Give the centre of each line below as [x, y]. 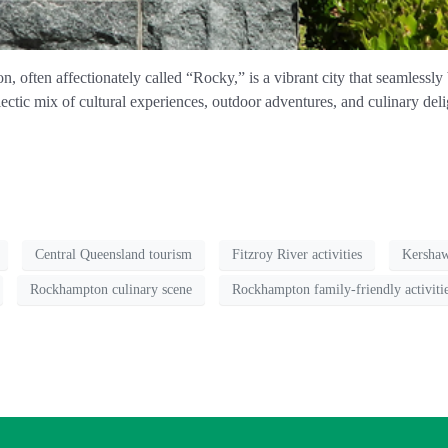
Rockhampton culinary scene [111, 290]
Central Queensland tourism [113, 255]
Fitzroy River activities [297, 255]
